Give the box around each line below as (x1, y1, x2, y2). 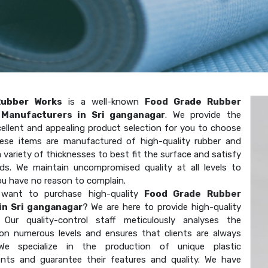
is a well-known (62, 96, 145, 107)
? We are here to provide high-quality (82, 201, 241, 212)
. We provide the (165, 109, 241, 120)
